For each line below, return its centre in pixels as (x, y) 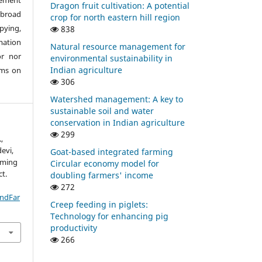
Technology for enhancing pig (109, 216)
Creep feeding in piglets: (99, 204)
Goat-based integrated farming (112, 151)
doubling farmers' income (102, 175)
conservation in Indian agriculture (118, 122)
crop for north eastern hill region (115, 17)
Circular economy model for (105, 163)
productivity (74, 227)
